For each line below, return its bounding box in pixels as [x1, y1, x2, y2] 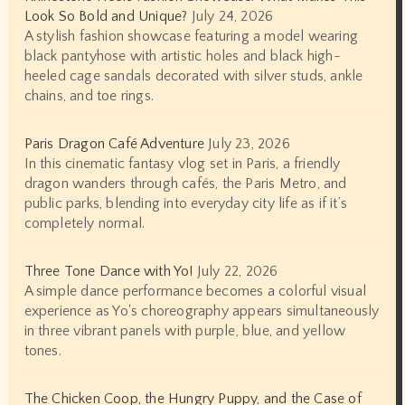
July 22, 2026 [196, 262, 278, 279]
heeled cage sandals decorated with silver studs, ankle [24, 67, 363, 84]
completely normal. [24, 214, 146, 231]
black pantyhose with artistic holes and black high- [24, 47, 341, 64]
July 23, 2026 [208, 135, 290, 152]
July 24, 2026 [191, 7, 274, 24]
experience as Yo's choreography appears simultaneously [24, 302, 380, 319]
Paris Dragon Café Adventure [24, 135, 204, 152]
